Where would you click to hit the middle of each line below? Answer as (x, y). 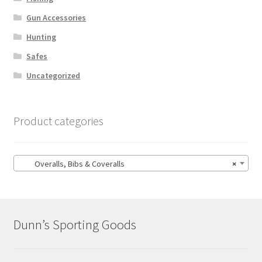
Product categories (58, 121)
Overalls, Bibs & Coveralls (71, 163)
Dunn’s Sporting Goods (75, 225)
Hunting (42, 37)
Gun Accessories (56, 18)
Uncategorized (54, 76)
